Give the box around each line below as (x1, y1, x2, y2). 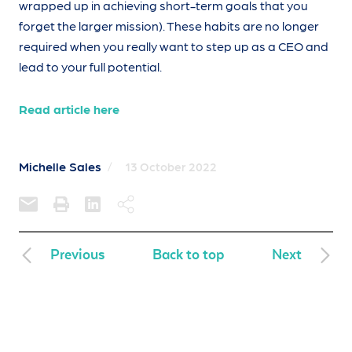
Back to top (152, 246, 224, 264)
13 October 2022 (125, 159, 217, 174)
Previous (50, 246, 104, 264)
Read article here (19, 101, 119, 117)
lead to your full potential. (19, 59, 162, 75)
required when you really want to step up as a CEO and (19, 38, 328, 54)
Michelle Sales (19, 159, 101, 174)
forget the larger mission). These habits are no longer (19, 18, 319, 34)
